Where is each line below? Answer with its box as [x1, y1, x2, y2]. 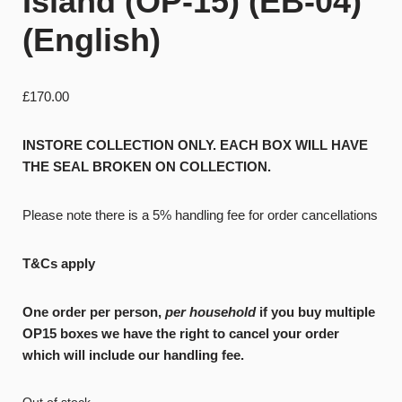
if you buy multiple [259, 304, 375, 319]
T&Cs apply [22, 256, 95, 271]
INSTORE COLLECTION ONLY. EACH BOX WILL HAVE [22, 137, 368, 153]
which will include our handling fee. [22, 347, 248, 363]
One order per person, [22, 304, 165, 319]
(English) [22, 22, 161, 58]
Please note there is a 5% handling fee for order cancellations [22, 207, 378, 223]
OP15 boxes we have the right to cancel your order [22, 326, 339, 341]
